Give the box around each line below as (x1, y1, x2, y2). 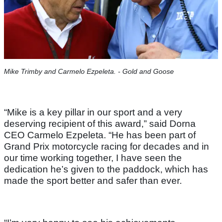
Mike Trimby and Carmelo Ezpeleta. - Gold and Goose (4, 67, 174, 76)
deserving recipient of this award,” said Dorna (4, 118, 196, 129)
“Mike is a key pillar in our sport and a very (4, 107, 182, 118)
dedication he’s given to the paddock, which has (4, 164, 208, 175)
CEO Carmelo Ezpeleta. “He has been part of (4, 130, 196, 141)
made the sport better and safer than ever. (4, 175, 184, 186)
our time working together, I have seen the (4, 153, 182, 164)
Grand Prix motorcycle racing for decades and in (4, 141, 209, 152)
